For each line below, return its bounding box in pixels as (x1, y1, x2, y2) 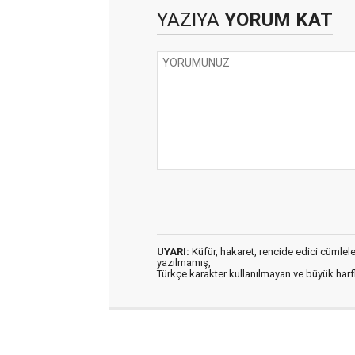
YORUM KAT (219, 9, 333, 31)
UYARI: (157, 246, 189, 258)
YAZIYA (157, 9, 219, 31)
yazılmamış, (157, 257, 211, 269)
